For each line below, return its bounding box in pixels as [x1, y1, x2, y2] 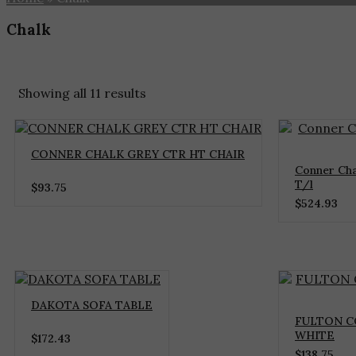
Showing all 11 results [18, 85, 146, 102]
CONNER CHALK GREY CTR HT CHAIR [31, 147, 245, 162]
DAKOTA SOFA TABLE [31, 298, 153, 313]
